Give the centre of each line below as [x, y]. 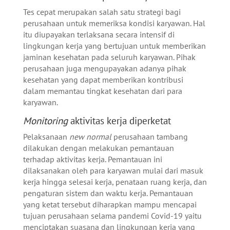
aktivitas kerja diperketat [122, 120]
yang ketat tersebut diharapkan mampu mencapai [110, 204]
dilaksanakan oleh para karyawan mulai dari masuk [113, 170]
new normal [90, 136]
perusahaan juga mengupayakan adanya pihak [104, 68]
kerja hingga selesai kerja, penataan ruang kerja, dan [115, 181]
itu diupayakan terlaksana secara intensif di [99, 34]
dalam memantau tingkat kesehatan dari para [102, 91]
